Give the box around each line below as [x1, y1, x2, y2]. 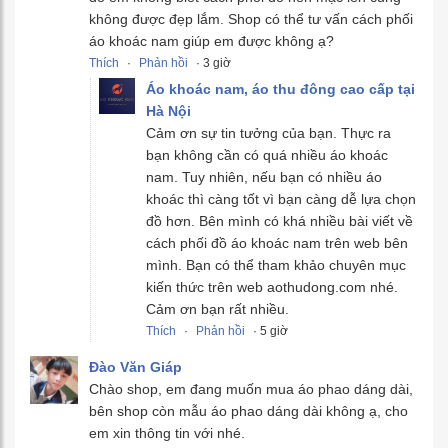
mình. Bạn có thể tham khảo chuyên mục [146, 257, 406, 274]
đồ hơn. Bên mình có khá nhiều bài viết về [146, 213, 413, 230]
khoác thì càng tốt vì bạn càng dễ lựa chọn [146, 191, 416, 208]
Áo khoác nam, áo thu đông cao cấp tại [146, 81, 415, 98]
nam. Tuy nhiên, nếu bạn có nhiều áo [146, 169, 382, 186]
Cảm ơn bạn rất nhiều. [146, 301, 289, 318]
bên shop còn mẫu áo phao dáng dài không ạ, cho [89, 403, 408, 420]
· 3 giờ [193, 56, 231, 71]
